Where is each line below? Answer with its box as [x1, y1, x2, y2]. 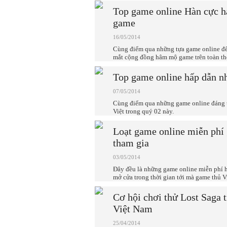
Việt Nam [113, 203, 153, 214]
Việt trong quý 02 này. [113, 107, 174, 115]
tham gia [113, 137, 149, 148]
